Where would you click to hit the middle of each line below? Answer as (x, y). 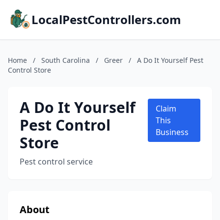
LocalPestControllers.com (106, 19)
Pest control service (56, 162)
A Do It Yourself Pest (170, 60)
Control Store (29, 70)
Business (172, 132)
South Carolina (66, 60)
